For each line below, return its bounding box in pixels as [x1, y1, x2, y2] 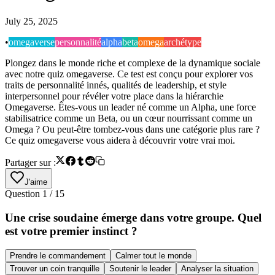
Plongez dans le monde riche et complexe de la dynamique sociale [5, 57, 260, 68]
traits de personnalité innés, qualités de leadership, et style [5, 79, 227, 90]
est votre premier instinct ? [5, 224, 137, 238]
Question [5, 188, 40, 199]
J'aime [25, 177, 47, 187]
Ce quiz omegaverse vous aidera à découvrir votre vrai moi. [5, 134, 235, 145]
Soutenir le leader [109, 264, 171, 274]
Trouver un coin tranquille [10, 264, 99, 274]
